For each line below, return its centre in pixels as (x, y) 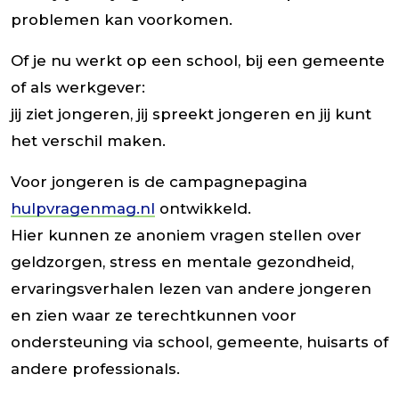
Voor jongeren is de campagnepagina (159, 182)
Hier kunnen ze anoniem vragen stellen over (186, 236)
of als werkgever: (78, 88)
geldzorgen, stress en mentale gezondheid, (182, 262)
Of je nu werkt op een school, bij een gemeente (198, 61)
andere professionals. (100, 369)
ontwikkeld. (203, 209)
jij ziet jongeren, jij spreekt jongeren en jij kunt (191, 114)
